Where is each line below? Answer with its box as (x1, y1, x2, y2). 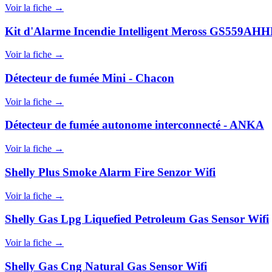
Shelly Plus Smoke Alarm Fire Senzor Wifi (5, 165, 216, 178)
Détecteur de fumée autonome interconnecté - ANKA (5, 118, 264, 132)
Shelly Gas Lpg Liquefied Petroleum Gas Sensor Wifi (5, 212, 269, 226)
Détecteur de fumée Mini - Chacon (5, 72, 174, 84)
